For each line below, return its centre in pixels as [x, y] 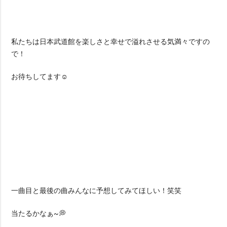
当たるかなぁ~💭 [39, 213]
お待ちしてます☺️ [40, 76]
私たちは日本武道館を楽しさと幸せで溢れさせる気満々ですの [111, 41]
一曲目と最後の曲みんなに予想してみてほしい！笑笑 [97, 190]
